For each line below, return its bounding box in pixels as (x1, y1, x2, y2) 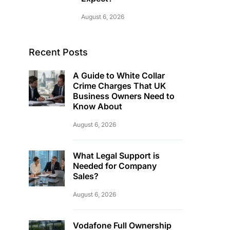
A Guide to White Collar (73, 70, 165, 81)
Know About (73, 101, 122, 111)
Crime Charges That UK (73, 81, 166, 91)
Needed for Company (73, 161, 157, 171)
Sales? (73, 171, 99, 181)
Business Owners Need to (73, 91, 175, 101)
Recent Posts (29, 47, 88, 57)
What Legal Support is (73, 150, 160, 161)
